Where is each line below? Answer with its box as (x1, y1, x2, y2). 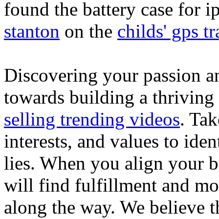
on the (60, 20, 117, 42)
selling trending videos (4, 108, 180, 130)
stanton (4, 20, 60, 42)
